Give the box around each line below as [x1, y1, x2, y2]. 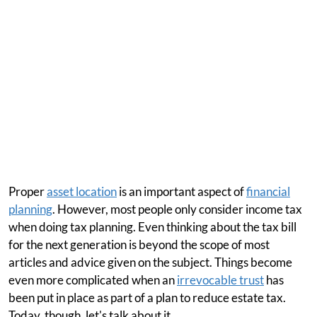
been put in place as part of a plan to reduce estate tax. [8, 290, 286, 305]
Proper [8, 184, 47, 199]
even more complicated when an [8, 272, 177, 287]
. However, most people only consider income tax [52, 202, 302, 217]
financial [246, 184, 290, 199]
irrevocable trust [177, 272, 264, 287]
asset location [47, 184, 117, 199]
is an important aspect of [117, 184, 246, 199]
